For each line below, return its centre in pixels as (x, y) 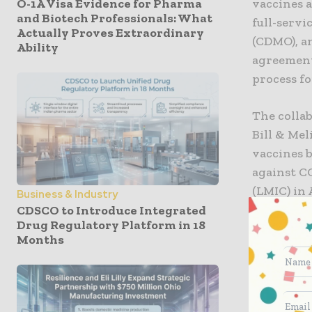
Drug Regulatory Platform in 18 (111, 225)
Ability (38, 47)
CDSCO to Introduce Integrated (111, 211)
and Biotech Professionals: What (115, 18)
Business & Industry (67, 195)
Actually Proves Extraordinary (110, 32)
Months (40, 240)
